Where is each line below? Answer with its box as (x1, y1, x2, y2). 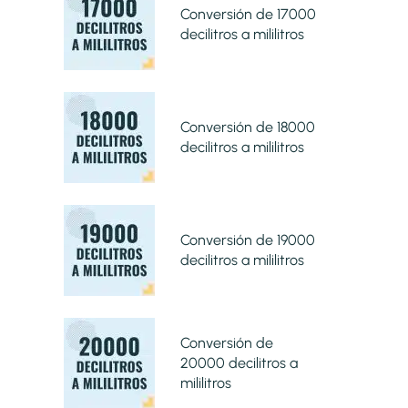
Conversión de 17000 (179, 5, 316, 23)
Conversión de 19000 (179, 230, 315, 249)
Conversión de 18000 (179, 117, 315, 136)
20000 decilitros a (179, 353, 298, 372)
